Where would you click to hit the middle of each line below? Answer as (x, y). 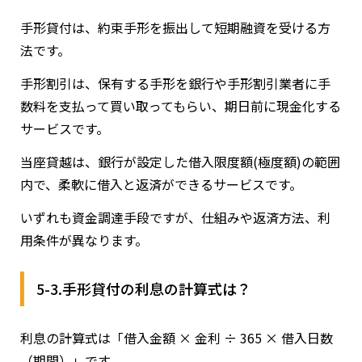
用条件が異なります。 (84, 240)
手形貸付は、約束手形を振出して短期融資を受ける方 (175, 27)
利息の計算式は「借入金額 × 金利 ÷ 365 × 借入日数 (177, 337)
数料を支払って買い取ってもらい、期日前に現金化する (181, 105)
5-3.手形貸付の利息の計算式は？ (144, 288)
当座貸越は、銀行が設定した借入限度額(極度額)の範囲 (180, 161)
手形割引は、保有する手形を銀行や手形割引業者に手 (175, 83)
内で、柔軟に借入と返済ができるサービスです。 (161, 184)
